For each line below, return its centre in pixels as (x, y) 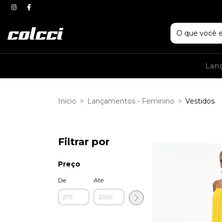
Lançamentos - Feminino (131, 101)
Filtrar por (84, 141)
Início (67, 101)
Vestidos (200, 101)
